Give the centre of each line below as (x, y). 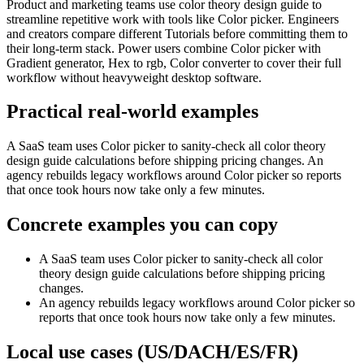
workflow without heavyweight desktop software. (134, 77)
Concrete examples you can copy (142, 225)
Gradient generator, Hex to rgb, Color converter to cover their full (174, 63)
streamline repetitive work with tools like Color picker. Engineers (173, 19)
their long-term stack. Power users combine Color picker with (164, 48)
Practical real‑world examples (132, 112)
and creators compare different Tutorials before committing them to (177, 33)
